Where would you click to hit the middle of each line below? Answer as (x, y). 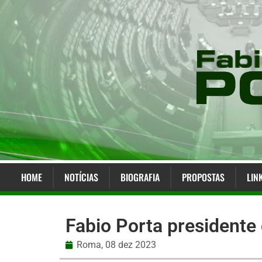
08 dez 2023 (131, 245)
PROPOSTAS (203, 177)
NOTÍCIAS (81, 177)
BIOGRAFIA (140, 177)
